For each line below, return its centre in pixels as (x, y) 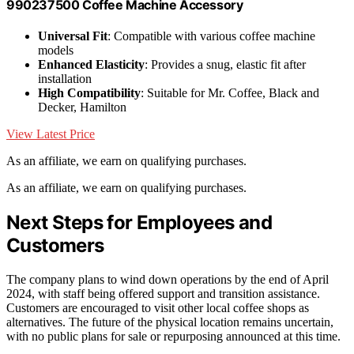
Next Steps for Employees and (139, 223)
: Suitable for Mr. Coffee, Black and (230, 93)
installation (65, 79)
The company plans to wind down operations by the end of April (168, 279)
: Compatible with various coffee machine (211, 36)
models (56, 51)
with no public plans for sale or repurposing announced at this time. (173, 336)
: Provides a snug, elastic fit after (225, 65)
